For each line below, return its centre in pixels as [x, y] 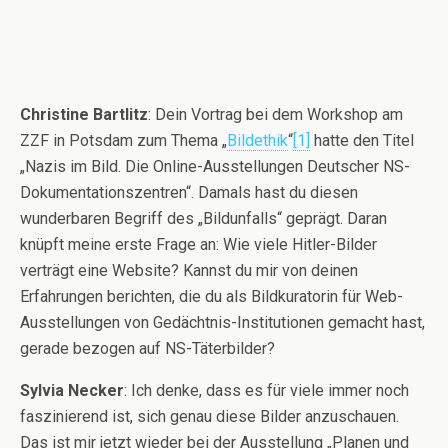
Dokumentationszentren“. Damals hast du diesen [189, 192]
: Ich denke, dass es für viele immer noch [266, 390]
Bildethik [257, 140]
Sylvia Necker [72, 390]
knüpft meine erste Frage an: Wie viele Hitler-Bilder [198, 244]
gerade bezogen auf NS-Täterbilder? [147, 348]
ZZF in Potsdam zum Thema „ [123, 140]
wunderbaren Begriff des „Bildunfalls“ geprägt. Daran [203, 218]
